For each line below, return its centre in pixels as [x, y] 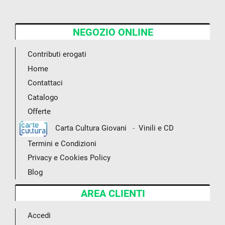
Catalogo [43, 97]
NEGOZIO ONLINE [113, 32]
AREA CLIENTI [113, 194]
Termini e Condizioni [62, 143]
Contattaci [45, 83]
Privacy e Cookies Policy [69, 158]
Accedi [39, 216]
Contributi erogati [57, 54]
